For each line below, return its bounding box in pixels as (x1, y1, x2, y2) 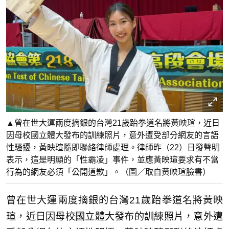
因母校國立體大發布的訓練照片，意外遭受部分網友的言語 (6, 131, 219, 140)
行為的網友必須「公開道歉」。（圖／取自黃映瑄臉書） (6, 168, 211, 177)
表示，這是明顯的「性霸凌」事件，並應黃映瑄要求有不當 (6, 155, 219, 165)
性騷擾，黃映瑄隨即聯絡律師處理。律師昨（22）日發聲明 (6, 143, 220, 152)
